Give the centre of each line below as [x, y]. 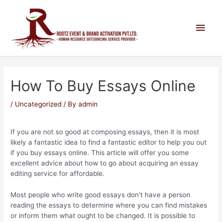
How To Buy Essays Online [103, 86]
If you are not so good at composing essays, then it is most [105, 132]
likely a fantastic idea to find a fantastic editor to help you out [109, 142]
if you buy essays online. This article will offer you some [100, 152]
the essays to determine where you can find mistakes [121, 205]
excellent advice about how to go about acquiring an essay [105, 163]
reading [23, 205]
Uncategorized [38, 104]
